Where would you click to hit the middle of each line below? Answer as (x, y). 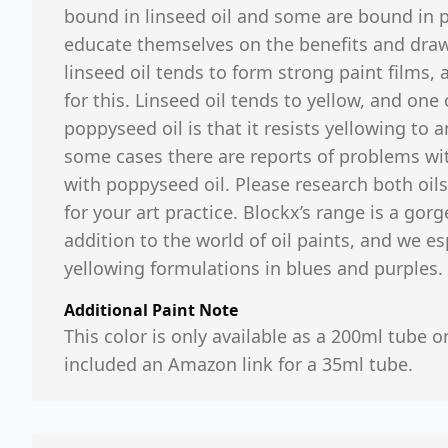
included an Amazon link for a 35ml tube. (238, 364)
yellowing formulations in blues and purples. (253, 268)
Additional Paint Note (151, 310)
